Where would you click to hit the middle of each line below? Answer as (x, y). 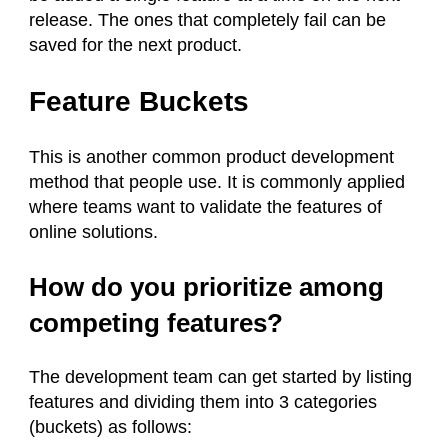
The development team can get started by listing (220, 377)
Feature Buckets (139, 102)
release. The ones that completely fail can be (207, 20)
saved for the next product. (135, 45)
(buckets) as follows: (110, 427)
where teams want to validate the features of (205, 207)
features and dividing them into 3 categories (203, 402)
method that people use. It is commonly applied (217, 182)
